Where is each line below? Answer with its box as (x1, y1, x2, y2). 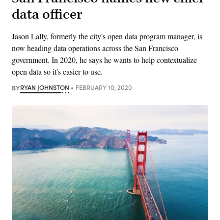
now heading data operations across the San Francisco (12, 42, 178, 53)
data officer (12, 5, 82, 24)
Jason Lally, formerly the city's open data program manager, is (12, 30, 202, 41)
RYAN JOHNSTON (20, 82, 69, 92)
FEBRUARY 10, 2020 (75, 82, 132, 92)
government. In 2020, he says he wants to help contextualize (12, 54, 197, 65)
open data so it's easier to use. (12, 66, 103, 77)
